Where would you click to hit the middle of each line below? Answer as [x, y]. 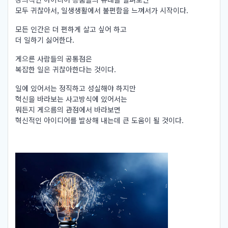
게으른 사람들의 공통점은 [54, 59]
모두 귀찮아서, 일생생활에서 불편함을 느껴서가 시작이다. [102, 10]
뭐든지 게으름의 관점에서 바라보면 [68, 110]
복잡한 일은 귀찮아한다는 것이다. [66, 69]
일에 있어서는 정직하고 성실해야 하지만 [76, 88]
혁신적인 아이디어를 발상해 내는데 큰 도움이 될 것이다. [99, 120]
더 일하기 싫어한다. [45, 40]
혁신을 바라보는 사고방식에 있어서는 [71, 99]
